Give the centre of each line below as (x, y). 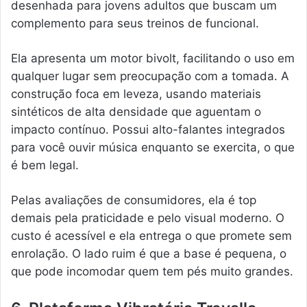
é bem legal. (45, 165)
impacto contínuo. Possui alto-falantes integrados (148, 129)
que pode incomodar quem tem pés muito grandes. (152, 271)
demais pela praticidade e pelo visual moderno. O (148, 218)
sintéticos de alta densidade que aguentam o (136, 111)
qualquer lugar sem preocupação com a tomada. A (150, 76)
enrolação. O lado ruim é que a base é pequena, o (149, 253)
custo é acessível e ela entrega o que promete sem (151, 235)
